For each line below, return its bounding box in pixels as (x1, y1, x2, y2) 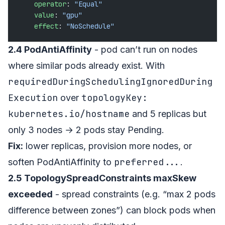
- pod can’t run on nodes (92, 44, 197, 55)
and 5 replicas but (130, 108, 206, 119)
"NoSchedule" (66, 21, 115, 31)
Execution (8, 91, 58, 103)
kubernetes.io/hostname (8, 107, 130, 120)
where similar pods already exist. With (8, 60, 165, 71)
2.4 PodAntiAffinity (8, 44, 92, 55)
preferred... (114, 156, 180, 168)
